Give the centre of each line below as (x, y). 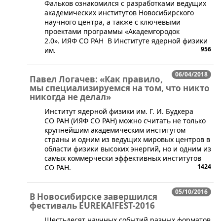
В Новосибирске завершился (93, 196)
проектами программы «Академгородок (112, 31)
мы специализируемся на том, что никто (120, 88)
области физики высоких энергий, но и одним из (128, 148)
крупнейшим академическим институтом (115, 130)
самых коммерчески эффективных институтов (123, 158)
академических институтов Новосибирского (119, 12)
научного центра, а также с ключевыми (112, 22)
